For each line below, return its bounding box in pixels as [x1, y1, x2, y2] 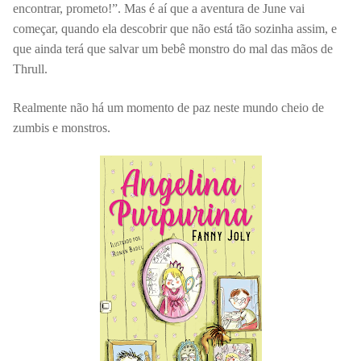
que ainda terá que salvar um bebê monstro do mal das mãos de [13, 41, 333, 56]
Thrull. [13, 61, 51, 76]
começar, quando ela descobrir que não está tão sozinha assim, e [13, 21, 337, 35]
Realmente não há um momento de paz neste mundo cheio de [13, 100, 324, 114]
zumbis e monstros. [13, 120, 110, 135]
